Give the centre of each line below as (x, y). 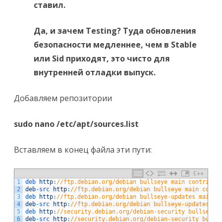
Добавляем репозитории (63, 98)
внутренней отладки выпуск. (95, 73)
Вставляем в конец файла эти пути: (83, 150)
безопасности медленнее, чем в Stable (115, 45)
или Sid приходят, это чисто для (102, 59)
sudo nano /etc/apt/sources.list (76, 124)
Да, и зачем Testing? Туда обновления (115, 31)
